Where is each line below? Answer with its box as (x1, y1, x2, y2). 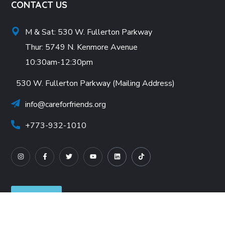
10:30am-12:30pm (25, 56, 93, 68)
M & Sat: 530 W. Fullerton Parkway (25, 26, 153, 38)
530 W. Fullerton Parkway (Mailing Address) (16, 77, 175, 89)
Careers (23, 190, 50, 200)
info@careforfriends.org (25, 98, 106, 110)
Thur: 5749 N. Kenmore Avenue (25, 41, 140, 53)
